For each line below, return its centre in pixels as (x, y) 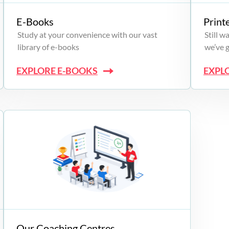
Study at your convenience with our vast (87, 35)
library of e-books (48, 47)
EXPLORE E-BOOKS (57, 71)
